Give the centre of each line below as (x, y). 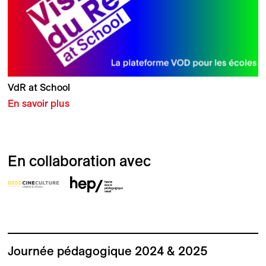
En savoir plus (38, 104)
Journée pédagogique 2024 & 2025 (107, 251)
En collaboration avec (79, 161)
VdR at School (39, 87)
